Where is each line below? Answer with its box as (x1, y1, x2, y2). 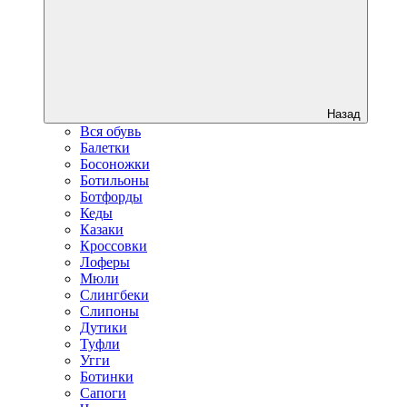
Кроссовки (80, 238, 147, 253)
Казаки (80, 222, 124, 237)
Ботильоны (80, 173, 149, 188)
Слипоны (80, 303, 139, 319)
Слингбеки (80, 287, 149, 303)
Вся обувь (80, 124, 141, 139)
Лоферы (80, 254, 130, 270)
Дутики (80, 320, 127, 335)
